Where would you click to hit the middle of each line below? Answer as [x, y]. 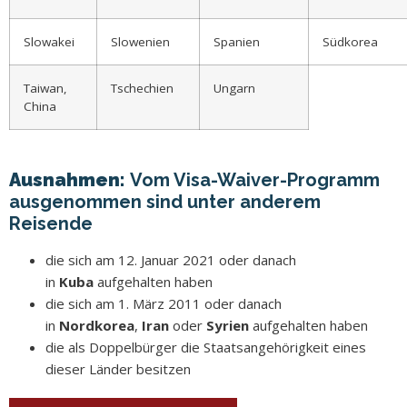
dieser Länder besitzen [118, 368]
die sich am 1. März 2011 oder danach [164, 303]
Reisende [51, 223]
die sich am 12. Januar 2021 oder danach [171, 259]
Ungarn [234, 88]
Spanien [237, 41]
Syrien [229, 325]
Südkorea [350, 41]
